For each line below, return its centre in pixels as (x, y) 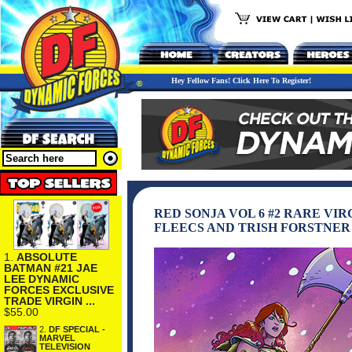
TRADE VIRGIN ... (49, 301)
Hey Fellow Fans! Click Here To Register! (241, 81)
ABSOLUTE (47, 257)
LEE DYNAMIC (42, 279)
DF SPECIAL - (77, 329)
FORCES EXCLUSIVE (59, 290)
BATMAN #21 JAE (51, 268)
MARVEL (57, 337)
